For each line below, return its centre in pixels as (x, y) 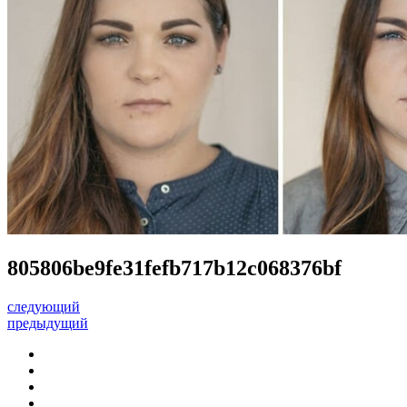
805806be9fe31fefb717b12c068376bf (174, 268)
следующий (44, 306)
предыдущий (48, 323)
